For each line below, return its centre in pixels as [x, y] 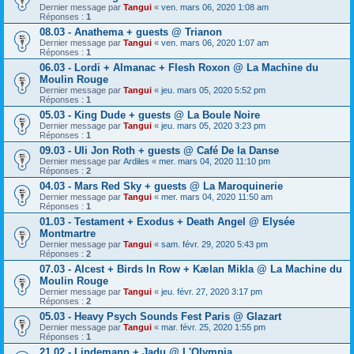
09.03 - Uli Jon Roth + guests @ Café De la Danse [159, 151]
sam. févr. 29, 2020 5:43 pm [215, 244]
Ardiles [136, 161]
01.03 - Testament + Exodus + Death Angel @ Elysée [167, 222]
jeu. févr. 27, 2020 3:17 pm [212, 292]
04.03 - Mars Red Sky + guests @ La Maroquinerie [161, 186]
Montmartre [68, 233]
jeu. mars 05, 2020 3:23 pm [213, 126]
